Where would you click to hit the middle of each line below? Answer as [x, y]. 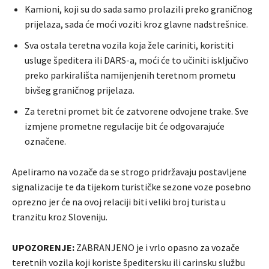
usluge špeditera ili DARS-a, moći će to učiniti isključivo [137, 60]
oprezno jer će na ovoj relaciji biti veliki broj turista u [119, 202]
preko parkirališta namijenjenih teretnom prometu [130, 75]
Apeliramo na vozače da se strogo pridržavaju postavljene [129, 172]
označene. [45, 141]
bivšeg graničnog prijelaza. [80, 90]
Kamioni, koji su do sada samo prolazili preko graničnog [139, 9]
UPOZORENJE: [43, 248]
